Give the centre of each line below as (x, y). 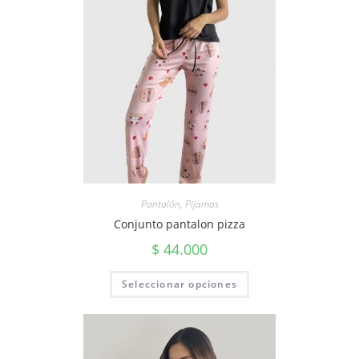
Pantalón (160, 204)
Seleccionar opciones (179, 284)
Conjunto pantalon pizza (179, 224)
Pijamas (202, 204)
